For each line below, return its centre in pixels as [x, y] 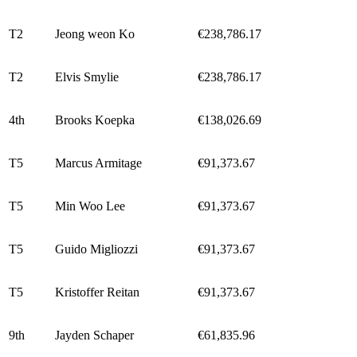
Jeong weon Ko [95, 33]
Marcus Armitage [98, 163]
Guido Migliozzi [96, 249]
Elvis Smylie [87, 76]
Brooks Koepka [95, 120]
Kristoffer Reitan [97, 292]
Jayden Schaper [94, 335]
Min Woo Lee [90, 206]
